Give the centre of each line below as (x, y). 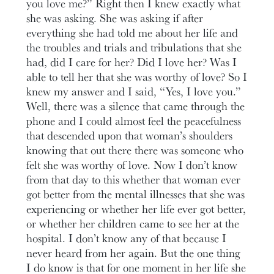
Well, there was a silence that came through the (136, 106)
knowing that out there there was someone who (135, 150)
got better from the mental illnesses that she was (136, 194)
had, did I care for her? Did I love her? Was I (132, 61)
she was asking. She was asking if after (115, 17)
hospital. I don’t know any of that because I (127, 238)
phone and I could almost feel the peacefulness (134, 120)
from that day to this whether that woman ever (134, 179)
